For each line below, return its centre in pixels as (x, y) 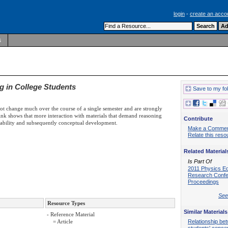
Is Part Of (200, 162)
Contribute (198, 118)
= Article (63, 222)
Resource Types (66, 203)
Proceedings (203, 182)
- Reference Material (71, 215)
